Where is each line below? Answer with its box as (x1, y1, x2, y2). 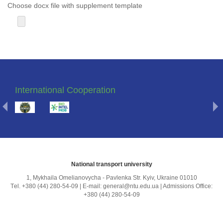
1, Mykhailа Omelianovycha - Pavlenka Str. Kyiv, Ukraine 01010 (26, 174, 197, 182)
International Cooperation (15, 85, 115, 95)
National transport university (71, 161, 152, 168)
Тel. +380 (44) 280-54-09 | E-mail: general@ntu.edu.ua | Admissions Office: (10, 183, 213, 190)
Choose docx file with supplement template (7, 1, 142, 9)
